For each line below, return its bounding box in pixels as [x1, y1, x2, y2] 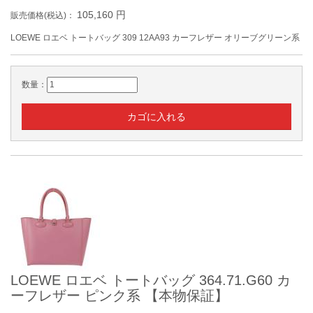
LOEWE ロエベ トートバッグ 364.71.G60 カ [10, 272, 291, 288]
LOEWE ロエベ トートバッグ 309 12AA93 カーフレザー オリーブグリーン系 [10, 33, 300, 43]
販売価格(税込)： [10, 10, 77, 20]
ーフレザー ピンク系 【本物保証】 [10, 288, 228, 303]
